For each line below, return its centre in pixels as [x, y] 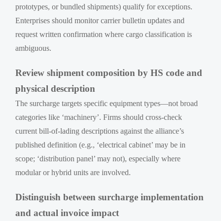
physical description [55, 88]
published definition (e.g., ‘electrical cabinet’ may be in [101, 145]
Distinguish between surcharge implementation [110, 197]
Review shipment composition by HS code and [109, 73]
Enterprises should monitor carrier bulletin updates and [100, 20]
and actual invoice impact [67, 213]
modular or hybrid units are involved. [73, 172]
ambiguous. [34, 48]
